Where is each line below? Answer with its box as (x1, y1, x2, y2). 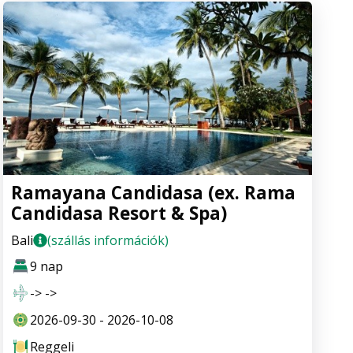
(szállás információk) (47, 232, 169, 250)
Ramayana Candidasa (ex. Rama (11, 180, 295, 206)
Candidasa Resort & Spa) (11, 201, 227, 226)
